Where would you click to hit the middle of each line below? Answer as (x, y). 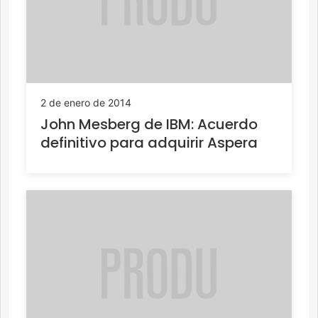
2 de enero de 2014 (86, 103)
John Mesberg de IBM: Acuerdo (149, 125)
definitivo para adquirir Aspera (149, 143)
